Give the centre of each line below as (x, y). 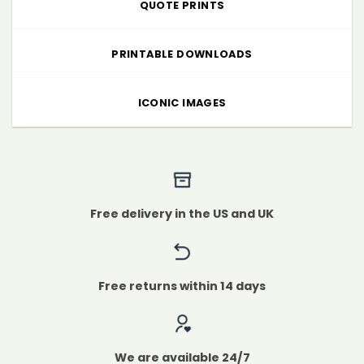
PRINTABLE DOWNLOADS (182, 54)
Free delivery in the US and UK (182, 213)
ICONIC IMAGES (182, 102)
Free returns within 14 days (182, 286)
